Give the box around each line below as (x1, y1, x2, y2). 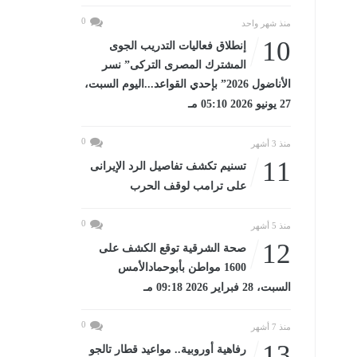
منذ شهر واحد (241, 18, 291, 28)
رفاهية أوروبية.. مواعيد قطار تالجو (88, 343, 246, 355)
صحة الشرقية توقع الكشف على (98, 242, 246, 254)
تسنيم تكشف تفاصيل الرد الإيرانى (89, 160, 246, 172)
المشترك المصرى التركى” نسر (101, 59, 246, 71)
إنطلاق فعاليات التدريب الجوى (108, 40, 246, 52)
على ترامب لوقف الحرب (129, 180, 246, 192)
